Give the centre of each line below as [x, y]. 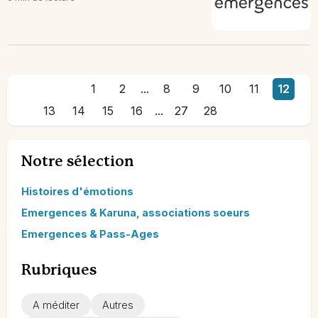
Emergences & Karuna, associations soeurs [136, 212]
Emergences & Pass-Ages [90, 234]
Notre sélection [78, 162]
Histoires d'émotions [77, 191]
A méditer [56, 305]
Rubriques [59, 270]
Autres [118, 305]
